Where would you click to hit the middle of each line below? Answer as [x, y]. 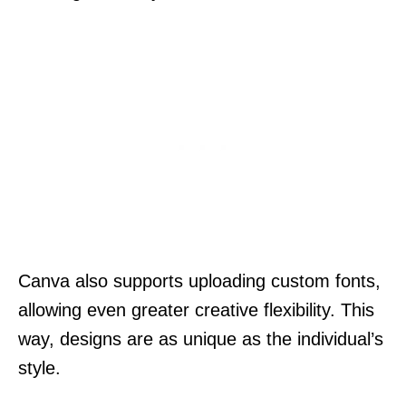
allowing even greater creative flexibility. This [196, 309]
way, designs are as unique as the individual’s [201, 338]
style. [39, 367]
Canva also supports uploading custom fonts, [199, 280]
